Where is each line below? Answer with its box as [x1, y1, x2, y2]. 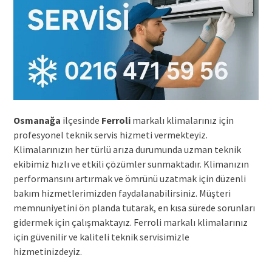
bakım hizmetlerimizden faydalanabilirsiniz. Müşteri [13, 186, 231, 199]
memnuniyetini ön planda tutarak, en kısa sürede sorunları [13, 201, 255, 214]
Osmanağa [13, 114, 61, 126]
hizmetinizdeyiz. [13, 245, 82, 257]
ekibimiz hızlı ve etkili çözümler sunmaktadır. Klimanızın [13, 157, 249, 170]
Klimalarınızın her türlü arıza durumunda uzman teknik [13, 143, 241, 155]
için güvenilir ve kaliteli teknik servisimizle [13, 230, 189, 243]
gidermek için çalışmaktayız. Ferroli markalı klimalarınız [13, 216, 248, 228]
